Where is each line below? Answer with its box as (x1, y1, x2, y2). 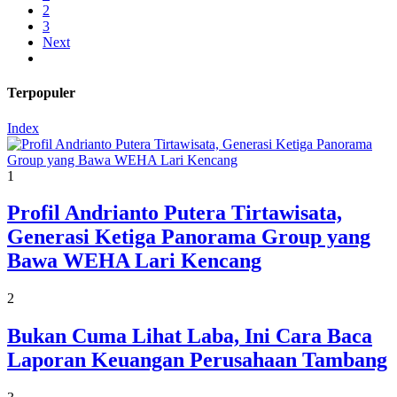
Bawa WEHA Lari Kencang (7, 249, 261, 273)
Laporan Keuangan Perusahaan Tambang (7, 348, 387, 372)
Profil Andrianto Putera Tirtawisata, (7, 201, 342, 225)
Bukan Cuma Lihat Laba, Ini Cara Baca (7, 324, 372, 348)
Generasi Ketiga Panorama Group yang (7, 225, 370, 249)
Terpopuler (7, 85, 75, 101)
